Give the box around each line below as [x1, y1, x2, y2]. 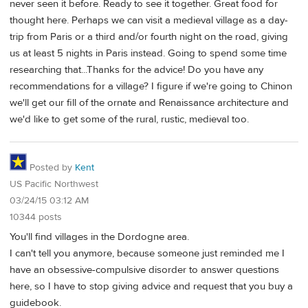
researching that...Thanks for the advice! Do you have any [10, 63, 263, 76]
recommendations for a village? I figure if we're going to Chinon [10, 79, 292, 93]
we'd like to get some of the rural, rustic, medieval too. [10, 112, 249, 126]
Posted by [27, 162, 75, 175]
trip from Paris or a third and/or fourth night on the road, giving [10, 30, 288, 43]
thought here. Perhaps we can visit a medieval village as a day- [10, 13, 288, 27]
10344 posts [10, 211, 62, 224]
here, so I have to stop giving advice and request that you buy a [10, 280, 293, 294]
